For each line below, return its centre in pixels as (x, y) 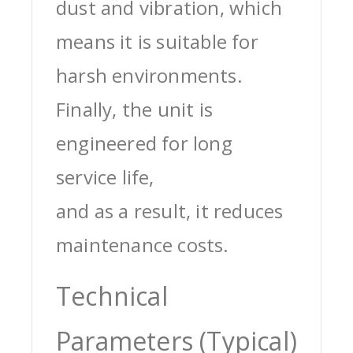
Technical (112, 295)
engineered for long (144, 143)
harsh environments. (149, 75)
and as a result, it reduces (170, 210)
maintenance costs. (143, 244)
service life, (105, 176)
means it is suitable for (157, 41)
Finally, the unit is (134, 109)
